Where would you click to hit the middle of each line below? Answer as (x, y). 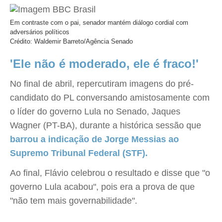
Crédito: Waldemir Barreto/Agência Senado (71, 41)
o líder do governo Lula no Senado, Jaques (95, 111)
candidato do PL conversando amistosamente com (110, 98)
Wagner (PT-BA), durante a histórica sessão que (106, 125)
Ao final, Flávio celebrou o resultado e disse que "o (110, 173)
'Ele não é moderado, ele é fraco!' (104, 64)
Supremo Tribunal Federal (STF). (79, 153)
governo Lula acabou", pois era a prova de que (102, 187)
